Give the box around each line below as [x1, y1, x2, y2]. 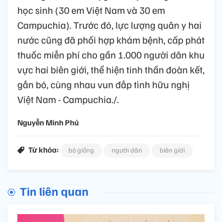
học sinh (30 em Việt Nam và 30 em [17, 3, 165, 16]
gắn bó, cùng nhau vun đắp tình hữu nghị [17, 77, 190, 91]
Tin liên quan [20, 183, 89, 198]
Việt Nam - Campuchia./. [17, 92, 119, 106]
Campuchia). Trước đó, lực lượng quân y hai [17, 18, 202, 31]
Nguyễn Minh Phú [17, 117, 79, 127]
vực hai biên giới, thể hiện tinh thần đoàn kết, [17, 62, 205, 76]
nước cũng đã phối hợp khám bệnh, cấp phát [17, 33, 205, 46]
